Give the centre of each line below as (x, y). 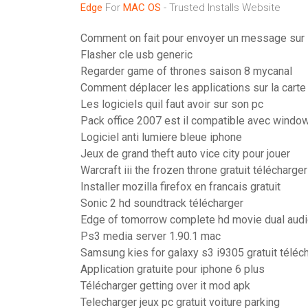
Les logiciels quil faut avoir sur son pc (172, 104)
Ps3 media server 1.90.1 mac (151, 236)
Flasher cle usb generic (136, 55)
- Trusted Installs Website (221, 8)
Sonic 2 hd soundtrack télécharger (162, 203)
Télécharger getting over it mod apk (165, 286)
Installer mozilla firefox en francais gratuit (180, 187)
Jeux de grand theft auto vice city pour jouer (185, 154)
